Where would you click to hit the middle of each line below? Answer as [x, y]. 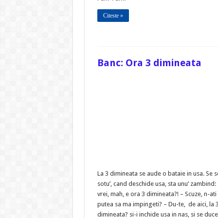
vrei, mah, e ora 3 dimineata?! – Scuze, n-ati [157, 194]
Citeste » [113, 15]
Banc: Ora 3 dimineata [149, 63]
